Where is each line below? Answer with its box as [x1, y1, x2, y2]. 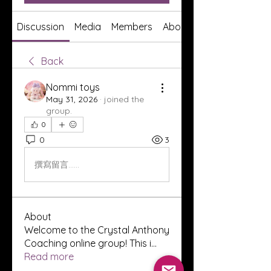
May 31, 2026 [46, 94, 97, 105]
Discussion [17, 21, 65, 33]
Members [111, 21, 152, 33]
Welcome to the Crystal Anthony [24, 224, 169, 236]
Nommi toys [46, 81, 100, 93]
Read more [24, 250, 74, 263]
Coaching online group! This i [24, 237, 151, 249]
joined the [104, 94, 144, 105]
